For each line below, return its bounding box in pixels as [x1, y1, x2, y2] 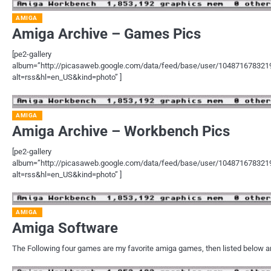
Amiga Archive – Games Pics [12, 25, 201, 43]
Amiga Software [12, 220, 118, 237]
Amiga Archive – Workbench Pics [12, 122, 230, 140]
